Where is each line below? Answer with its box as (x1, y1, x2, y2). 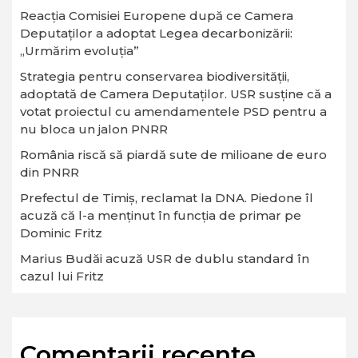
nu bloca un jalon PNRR (20, 121, 168, 137)
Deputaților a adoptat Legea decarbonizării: (20, 26, 292, 42)
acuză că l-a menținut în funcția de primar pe (20, 208, 301, 224)
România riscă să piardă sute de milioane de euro (20, 147, 327, 163)
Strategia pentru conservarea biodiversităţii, (20, 69, 289, 85)
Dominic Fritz (20, 225, 102, 241)
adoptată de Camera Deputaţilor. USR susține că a (20, 86, 332, 102)
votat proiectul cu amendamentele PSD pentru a (20, 104, 327, 120)
